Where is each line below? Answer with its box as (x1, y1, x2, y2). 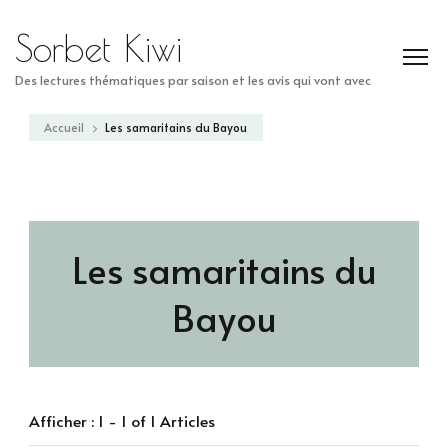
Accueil (44, 119, 84, 135)
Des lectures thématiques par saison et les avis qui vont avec (15, 71, 371, 88)
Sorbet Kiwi (15, 27, 182, 69)
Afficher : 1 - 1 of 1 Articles (29, 410, 215, 431)
